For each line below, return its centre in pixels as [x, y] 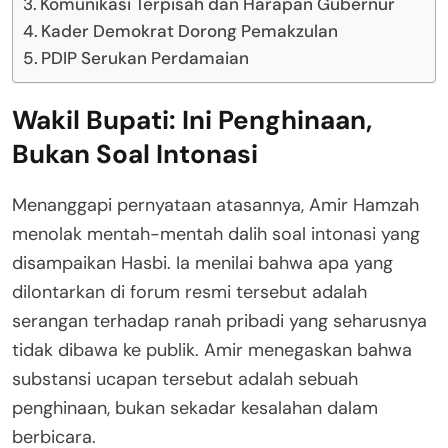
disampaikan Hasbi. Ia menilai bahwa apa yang [202, 263]
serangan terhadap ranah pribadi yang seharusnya [219, 321]
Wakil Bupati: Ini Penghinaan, [192, 120]
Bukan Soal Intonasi [135, 154]
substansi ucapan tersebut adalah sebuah [185, 379]
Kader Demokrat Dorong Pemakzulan [190, 31]
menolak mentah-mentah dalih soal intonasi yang [216, 234]
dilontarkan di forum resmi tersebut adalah [189, 292]
